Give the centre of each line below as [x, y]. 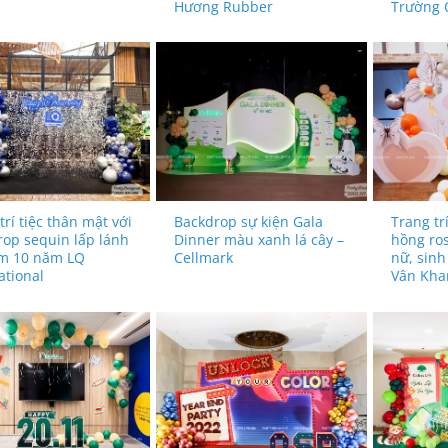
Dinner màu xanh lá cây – [258, 240]
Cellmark [203, 258]
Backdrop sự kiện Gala [248, 222]
